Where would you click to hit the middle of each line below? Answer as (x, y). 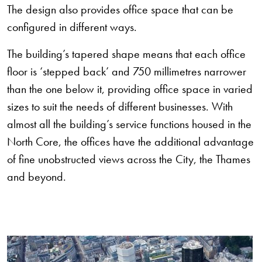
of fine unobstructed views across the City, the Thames (129, 159)
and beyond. (37, 177)
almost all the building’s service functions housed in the (129, 124)
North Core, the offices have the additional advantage (130, 142)
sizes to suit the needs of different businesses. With (120, 106)
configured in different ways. (72, 27)
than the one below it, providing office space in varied (130, 89)
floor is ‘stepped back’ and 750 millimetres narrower (127, 71)
